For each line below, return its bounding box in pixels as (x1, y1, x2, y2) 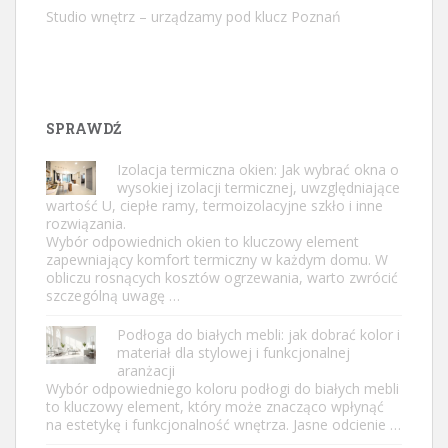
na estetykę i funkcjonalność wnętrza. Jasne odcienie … (46, 415, 401, 435)
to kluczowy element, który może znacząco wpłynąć (46, 397, 384, 417)
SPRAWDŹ (46, 119, 121, 139)
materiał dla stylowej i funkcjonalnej (117, 343, 350, 363)
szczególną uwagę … (46, 286, 180, 306)
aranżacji (117, 361, 175, 381)
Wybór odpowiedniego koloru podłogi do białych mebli (46, 379, 399, 399)
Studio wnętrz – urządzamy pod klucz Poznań (46, 7, 341, 27)
